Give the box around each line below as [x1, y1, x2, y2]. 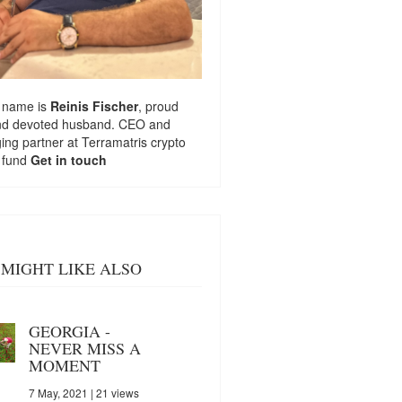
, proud [137, 96, 179, 115]
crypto [150, 132, 186, 151]
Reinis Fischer [49, 96, 138, 115]
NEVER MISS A [28, 336, 141, 359]
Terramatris [81, 132, 151, 151]
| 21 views [87, 384, 139, 400]
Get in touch [30, 150, 107, 169]
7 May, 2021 [28, 384, 88, 400]
